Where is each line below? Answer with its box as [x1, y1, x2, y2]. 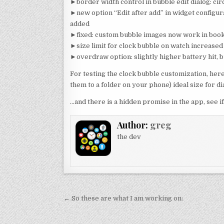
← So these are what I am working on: [63, 194, 183, 202]
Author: [117, 119, 150, 131]
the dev [117, 133, 141, 140]
